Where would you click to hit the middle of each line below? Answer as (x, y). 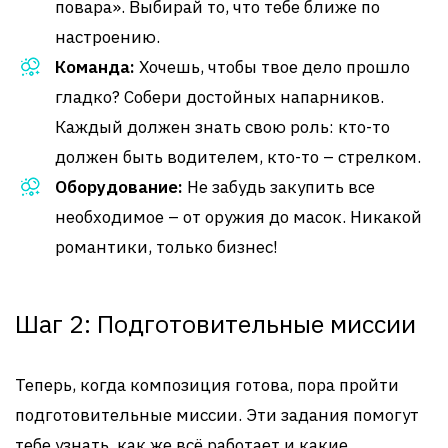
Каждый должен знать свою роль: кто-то (222, 127)
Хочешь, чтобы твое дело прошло (272, 67)
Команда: (95, 67)
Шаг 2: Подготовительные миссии (215, 323)
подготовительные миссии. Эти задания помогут (217, 415)
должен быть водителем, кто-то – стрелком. (238, 157)
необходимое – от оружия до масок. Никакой (238, 217)
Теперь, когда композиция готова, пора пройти (207, 385)
